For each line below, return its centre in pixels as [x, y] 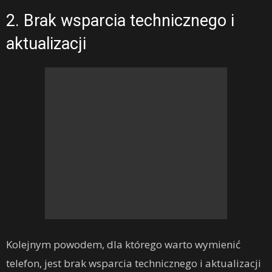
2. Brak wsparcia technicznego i [120, 21]
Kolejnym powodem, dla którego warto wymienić [123, 245]
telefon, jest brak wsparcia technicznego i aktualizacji [134, 263]
